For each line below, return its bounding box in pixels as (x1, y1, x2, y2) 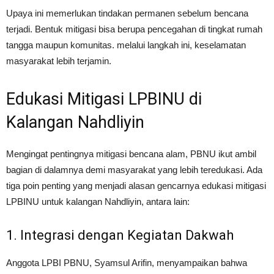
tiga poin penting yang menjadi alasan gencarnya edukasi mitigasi (6, 180, 266, 191)
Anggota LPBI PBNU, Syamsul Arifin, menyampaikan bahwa (6, 257, 247, 268)
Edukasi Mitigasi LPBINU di (6, 89, 202, 109)
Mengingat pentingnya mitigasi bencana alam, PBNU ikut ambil (6, 149, 256, 159)
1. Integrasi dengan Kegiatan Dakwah (6, 228, 234, 243)
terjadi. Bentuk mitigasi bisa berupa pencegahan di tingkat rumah (6, 24, 262, 34)
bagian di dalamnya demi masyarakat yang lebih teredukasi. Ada (6, 165, 262, 175)
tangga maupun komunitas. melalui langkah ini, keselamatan (6, 40, 246, 50)
